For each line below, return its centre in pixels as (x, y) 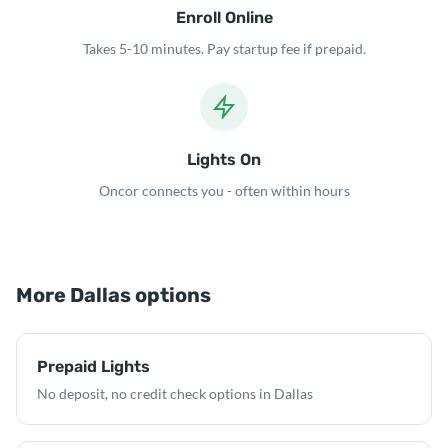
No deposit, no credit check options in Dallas (175, 393)
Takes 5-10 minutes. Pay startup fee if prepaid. (224, 48)
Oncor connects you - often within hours (224, 190)
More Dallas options (113, 295)
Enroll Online (224, 17)
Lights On (224, 159)
